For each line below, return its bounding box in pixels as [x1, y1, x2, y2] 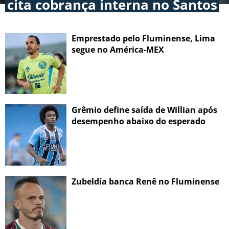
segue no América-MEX [72, 44, 164, 56]
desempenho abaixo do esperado [72, 116, 205, 127]
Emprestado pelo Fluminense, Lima [72, 33, 215, 44]
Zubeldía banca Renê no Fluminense [72, 176, 219, 188]
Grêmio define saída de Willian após [72, 104, 217, 116]
